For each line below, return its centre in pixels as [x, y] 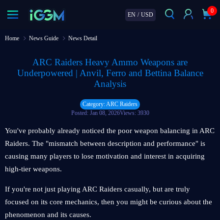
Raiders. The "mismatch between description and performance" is [105, 143]
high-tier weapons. [33, 169]
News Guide [44, 38]
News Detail [83, 38]
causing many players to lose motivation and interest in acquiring [105, 156]
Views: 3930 [134, 113]
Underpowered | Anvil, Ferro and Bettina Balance [110, 73]
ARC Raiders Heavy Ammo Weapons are [110, 62]
